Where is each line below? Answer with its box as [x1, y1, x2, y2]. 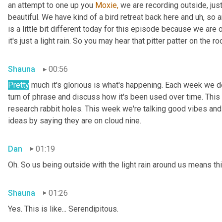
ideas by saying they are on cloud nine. [8, 116, 141, 126]
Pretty [8, 80, 29, 90]
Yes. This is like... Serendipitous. [8, 204, 118, 214]
